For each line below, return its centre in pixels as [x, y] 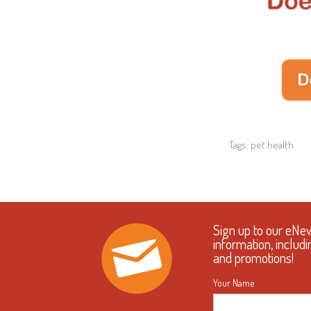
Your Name [234, 283]
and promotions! [253, 258]
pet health [272, 145]
